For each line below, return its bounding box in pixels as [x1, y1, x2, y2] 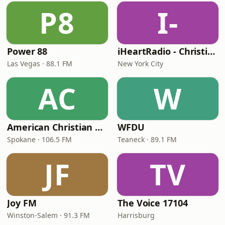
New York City [118, 59, 163, 68]
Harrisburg [118, 210, 155, 220]
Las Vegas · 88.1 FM [7, 59, 72, 68]
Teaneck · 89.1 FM [118, 135, 177, 144]
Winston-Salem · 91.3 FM [7, 210, 90, 220]
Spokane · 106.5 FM [7, 135, 72, 144]
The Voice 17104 [118, 197, 188, 209]
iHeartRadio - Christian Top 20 [207, 45, 215, 57]
